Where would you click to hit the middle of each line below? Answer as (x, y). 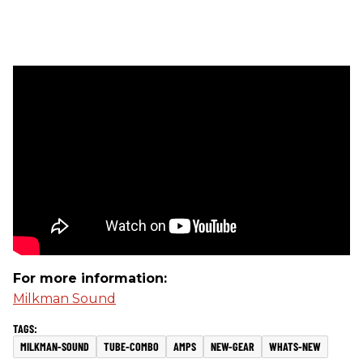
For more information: (90, 278)
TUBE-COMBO (131, 346)
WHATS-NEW (295, 346)
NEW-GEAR (233, 346)
